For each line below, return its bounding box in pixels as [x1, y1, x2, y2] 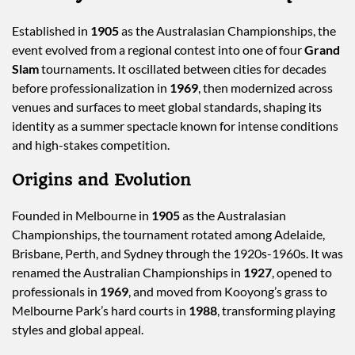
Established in [12, 22, 90, 38]
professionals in [12, 283, 100, 299]
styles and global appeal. [12, 321, 143, 337]
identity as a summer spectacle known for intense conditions [12, 117, 338, 133]
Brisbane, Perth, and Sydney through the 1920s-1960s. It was [12, 245, 343, 261]
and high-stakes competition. [12, 136, 170, 152]
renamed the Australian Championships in [12, 264, 243, 280]
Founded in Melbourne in [12, 207, 151, 223]
